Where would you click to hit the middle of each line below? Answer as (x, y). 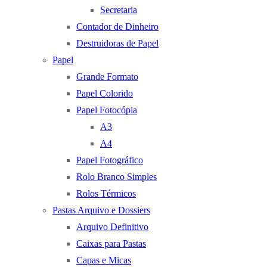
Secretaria (119, 10)
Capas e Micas (104, 260)
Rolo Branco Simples (117, 177)
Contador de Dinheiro (117, 27)
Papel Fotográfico (110, 160)
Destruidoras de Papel (117, 43)
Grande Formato (107, 77)
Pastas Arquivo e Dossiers (101, 210)
